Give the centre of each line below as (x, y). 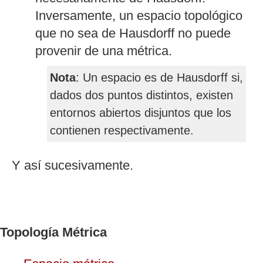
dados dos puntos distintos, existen (141, 95)
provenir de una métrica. (104, 51)
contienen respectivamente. (122, 131)
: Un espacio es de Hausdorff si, (159, 78)
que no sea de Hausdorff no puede (133, 33)
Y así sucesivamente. (73, 166)
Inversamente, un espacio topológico (139, 16)
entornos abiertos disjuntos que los (141, 113)
